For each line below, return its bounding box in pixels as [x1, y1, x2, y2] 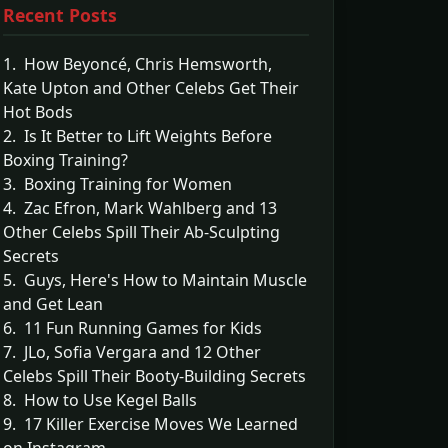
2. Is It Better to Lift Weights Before [3, 125, 272, 147]
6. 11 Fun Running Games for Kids [3, 317, 262, 339]
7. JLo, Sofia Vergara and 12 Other [3, 341, 261, 363]
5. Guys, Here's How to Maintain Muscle [3, 269, 307, 291]
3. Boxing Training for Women [3, 173, 232, 195]
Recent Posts [3, 3, 117, 27]
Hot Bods [3, 101, 73, 123]
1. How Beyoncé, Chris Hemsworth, [3, 53, 272, 75]
